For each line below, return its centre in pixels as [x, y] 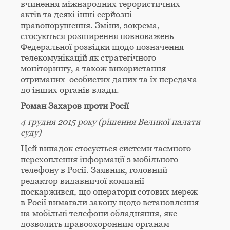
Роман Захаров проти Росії [75, 106]
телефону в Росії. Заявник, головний [94, 170]
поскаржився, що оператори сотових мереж [109, 192]
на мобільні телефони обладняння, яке [99, 213]
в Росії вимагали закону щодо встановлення [110, 203]
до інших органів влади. [70, 90]
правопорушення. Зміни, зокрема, [90, 25]
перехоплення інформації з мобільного [99, 159]
